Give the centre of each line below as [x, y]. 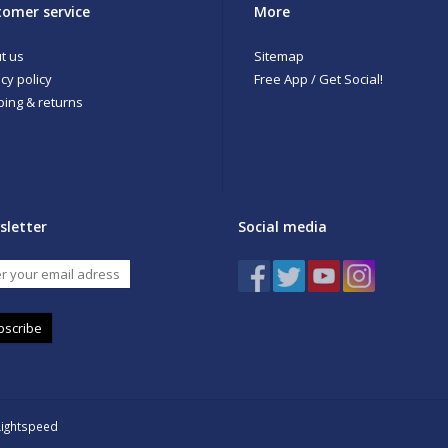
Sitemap [279, 55]
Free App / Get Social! [318, 78]
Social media [282, 227]
